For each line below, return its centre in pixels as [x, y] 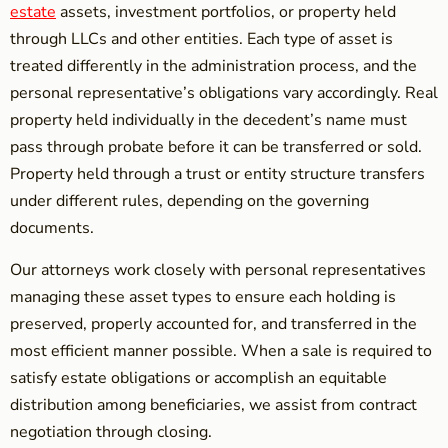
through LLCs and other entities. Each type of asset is [201, 38]
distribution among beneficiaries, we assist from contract [213, 404]
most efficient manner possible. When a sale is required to [221, 350]
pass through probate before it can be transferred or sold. [216, 146]
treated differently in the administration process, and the [213, 65]
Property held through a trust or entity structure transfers [217, 173]
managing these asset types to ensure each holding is [203, 296]
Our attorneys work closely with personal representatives [218, 269]
